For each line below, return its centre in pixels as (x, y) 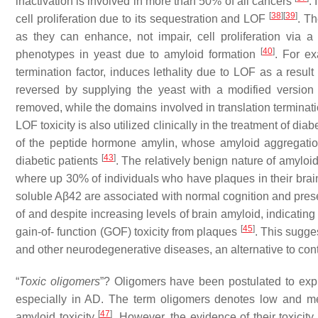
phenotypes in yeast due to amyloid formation (138, 54)
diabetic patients (59, 160)
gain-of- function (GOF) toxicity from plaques (128, 231)
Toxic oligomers (60, 281)
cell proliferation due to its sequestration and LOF (142, 18)
